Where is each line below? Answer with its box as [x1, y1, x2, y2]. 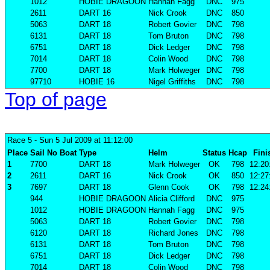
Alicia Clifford [148, 194, 195, 204]
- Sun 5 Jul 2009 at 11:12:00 [32, 136, 133, 145]
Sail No [30, 148, 57, 158]
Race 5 [7, 136, 32, 145]
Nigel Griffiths [148, 77, 196, 87]
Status [202, 148, 226, 158]
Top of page [5, 89, 107, 111]
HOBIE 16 [79, 77, 115, 87]
